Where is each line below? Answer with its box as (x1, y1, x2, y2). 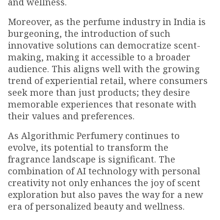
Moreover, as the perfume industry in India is (8, 16, 206, 27)
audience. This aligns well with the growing (8, 63, 200, 75)
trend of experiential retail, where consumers (8, 75, 208, 86)
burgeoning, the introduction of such (8, 27, 170, 39)
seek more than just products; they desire (8, 86, 190, 98)
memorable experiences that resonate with (8, 98, 196, 110)
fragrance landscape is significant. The (8, 153, 175, 165)
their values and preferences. (8, 110, 135, 122)
